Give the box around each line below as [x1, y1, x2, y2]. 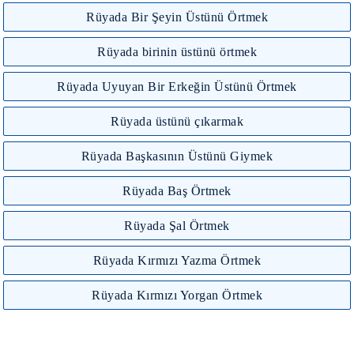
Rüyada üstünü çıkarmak [111, 114, 243, 128]
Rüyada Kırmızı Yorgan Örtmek [92, 288, 262, 302]
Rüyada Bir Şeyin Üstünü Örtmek [86, 9, 268, 24]
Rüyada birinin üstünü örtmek [97, 44, 257, 58]
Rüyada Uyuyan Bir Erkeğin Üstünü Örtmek [57, 79, 297, 93]
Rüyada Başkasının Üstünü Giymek [81, 149, 273, 163]
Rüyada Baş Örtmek [122, 183, 232, 198]
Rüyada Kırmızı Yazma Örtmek [92, 253, 262, 267]
